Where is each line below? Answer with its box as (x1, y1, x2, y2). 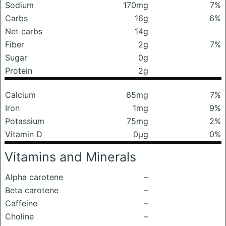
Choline (5, 211, 34, 221)
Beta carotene (5, 185, 59, 195)
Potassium (5, 116, 44, 126)
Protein (5, 66, 32, 76)
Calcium (5, 90, 36, 100)
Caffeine (5, 198, 37, 208)
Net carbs (5, 26, 42, 36)
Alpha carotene (5, 172, 63, 182)
